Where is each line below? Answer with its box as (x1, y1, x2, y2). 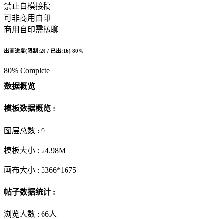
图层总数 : (4, 126, 41, 135)
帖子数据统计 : (4, 187, 55, 196)
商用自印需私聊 (4, 25, 59, 34)
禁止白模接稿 (4, 1, 51, 10)
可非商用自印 (4, 13, 51, 22)
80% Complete (4, 66, 50, 75)
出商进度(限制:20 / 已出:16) (4, 47, 72, 54)
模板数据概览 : (4, 104, 55, 113)
